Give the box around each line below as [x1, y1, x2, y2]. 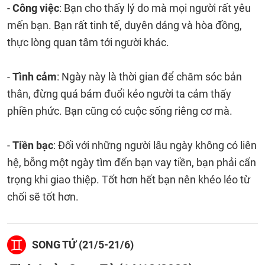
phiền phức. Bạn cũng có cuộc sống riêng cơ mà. [7, 105, 232, 117]
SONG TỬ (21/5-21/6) [32, 238, 134, 251]
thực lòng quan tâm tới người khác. [7, 36, 172, 49]
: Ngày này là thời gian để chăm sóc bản [57, 70, 242, 83]
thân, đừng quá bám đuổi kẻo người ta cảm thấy [7, 88, 231, 100]
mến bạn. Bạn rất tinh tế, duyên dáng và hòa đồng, [7, 19, 242, 31]
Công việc [12, 2, 59, 14]
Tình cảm [12, 70, 57, 83]
